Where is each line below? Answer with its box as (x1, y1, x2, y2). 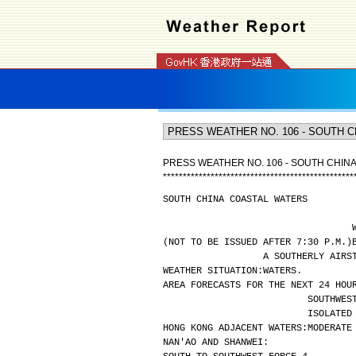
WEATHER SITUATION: (162, 265, 263, 277)
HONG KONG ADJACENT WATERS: (162, 323, 308, 334)
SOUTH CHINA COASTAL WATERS (162, 194, 308, 205)
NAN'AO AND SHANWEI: (162, 337, 269, 348)
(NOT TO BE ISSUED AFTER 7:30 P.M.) (162, 237, 352, 248)
